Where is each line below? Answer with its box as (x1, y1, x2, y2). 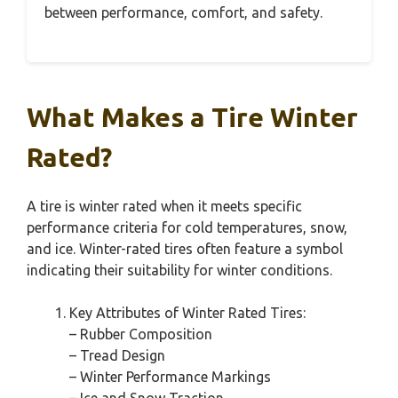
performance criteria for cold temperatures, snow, (27, 219, 347, 235)
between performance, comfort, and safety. (44, 4, 322, 20)
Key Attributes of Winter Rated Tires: (69, 304, 306, 321)
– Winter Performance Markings (69, 368, 271, 385)
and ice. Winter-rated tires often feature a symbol (27, 240, 343, 257)
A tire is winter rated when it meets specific (27, 197, 302, 214)
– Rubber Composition (69, 325, 212, 342)
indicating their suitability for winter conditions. (27, 261, 332, 278)
